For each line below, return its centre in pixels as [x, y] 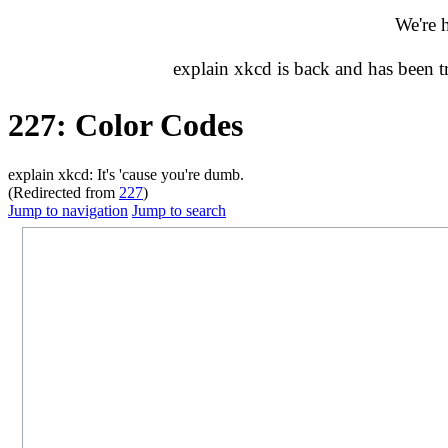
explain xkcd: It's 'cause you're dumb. [126, 174]
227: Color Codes [125, 125]
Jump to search [179, 210]
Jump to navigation [68, 210]
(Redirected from [63, 192]
